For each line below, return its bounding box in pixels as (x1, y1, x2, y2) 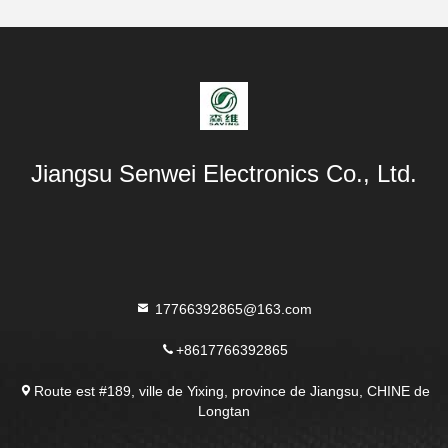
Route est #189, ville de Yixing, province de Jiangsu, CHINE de (33, 382, 430, 398)
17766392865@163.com (151, 300, 313, 316)
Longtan (197, 402, 250, 418)
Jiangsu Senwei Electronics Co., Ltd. (31, 160, 417, 187)
